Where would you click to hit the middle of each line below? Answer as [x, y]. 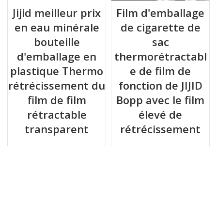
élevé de [160, 115]
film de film [57, 100]
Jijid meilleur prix [57, 13]
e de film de [160, 71]
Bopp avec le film [160, 100]
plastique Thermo [57, 71]
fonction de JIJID [160, 85]
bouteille [57, 42]
